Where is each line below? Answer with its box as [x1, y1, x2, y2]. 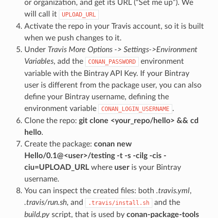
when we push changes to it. [24, 34, 122, 42]
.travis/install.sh [88, 199, 149, 206]
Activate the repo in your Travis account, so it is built [24, 22, 204, 30]
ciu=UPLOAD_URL [24, 163, 89, 171]
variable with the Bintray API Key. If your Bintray [24, 69, 189, 77]
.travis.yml [156, 186, 190, 195]
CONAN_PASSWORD [88, 58, 136, 65]
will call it [24, 10, 59, 18]
